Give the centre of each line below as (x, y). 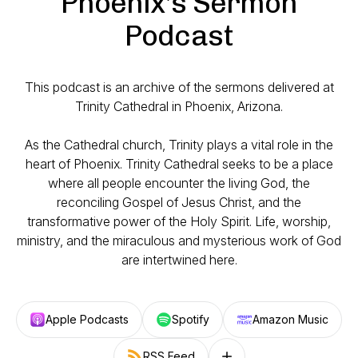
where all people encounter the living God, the (179, 183)
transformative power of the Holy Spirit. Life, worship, (179, 221)
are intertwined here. (179, 260)
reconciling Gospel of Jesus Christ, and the (179, 202)
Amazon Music (290, 319)
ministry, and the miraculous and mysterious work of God (179, 241)
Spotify (191, 319)
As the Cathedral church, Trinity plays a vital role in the (179, 145)
